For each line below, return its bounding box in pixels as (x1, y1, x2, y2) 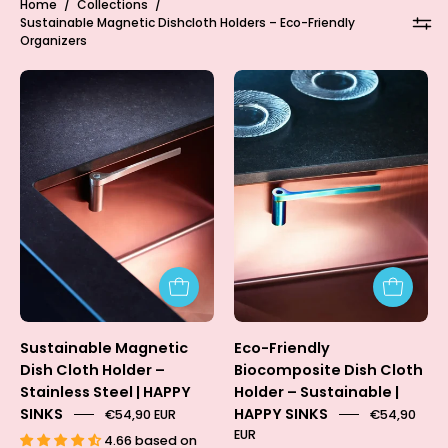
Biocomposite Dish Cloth (234, 360, 423, 381)
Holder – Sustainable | (234, 382, 399, 403)
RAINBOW (330, 170, 405, 193)
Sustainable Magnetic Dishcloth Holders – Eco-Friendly (20, 14, 355, 31)
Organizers (20, 32, 87, 49)
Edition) (330, 245, 393, 268)
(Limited (330, 220, 397, 243)
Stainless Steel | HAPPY (20, 382, 191, 403)
